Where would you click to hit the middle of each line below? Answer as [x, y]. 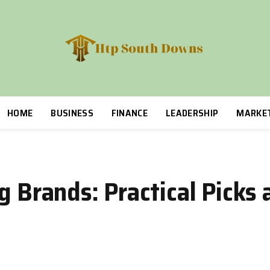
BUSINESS [72, 113]
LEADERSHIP [192, 113]
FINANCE [130, 113]
